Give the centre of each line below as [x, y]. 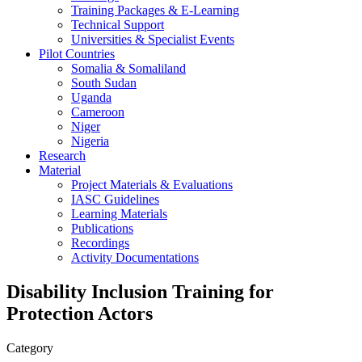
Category [30, 347]
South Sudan [104, 83]
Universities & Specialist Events [153, 39]
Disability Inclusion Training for [140, 291]
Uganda [91, 97]
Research [62, 156]
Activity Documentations [135, 257]
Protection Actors [80, 313]
